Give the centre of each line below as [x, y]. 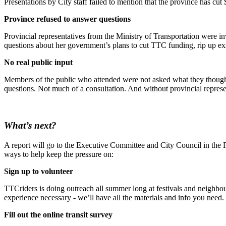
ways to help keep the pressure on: [60, 154]
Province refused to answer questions [67, 19]
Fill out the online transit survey [58, 214]
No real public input [39, 63]
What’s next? [30, 126]
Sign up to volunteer [39, 171]
